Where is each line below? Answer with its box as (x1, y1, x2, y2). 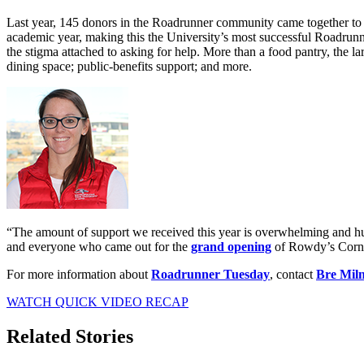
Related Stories (6, 325, 133, 347)
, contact (270, 267, 316, 282)
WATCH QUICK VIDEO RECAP (6, 295, 188, 310)
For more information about (6, 267, 151, 282)
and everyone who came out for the (6, 240, 191, 254)
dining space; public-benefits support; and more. (6, 59, 252, 74)
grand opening (191, 240, 271, 254)
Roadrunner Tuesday (151, 267, 270, 282)
